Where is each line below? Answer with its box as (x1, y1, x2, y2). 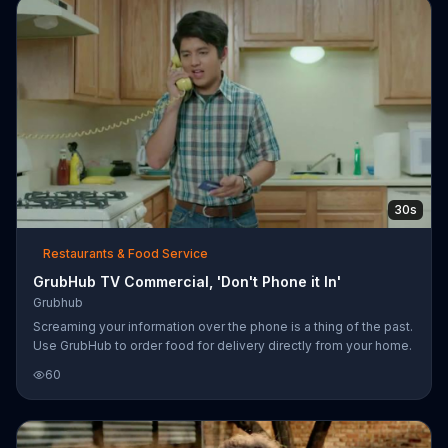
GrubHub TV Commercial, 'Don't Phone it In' (33, 272, 341, 290)
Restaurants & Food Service (43, 245, 208, 261)
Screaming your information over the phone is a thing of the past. (33, 318, 413, 334)
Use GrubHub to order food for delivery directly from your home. (33, 337, 412, 353)
